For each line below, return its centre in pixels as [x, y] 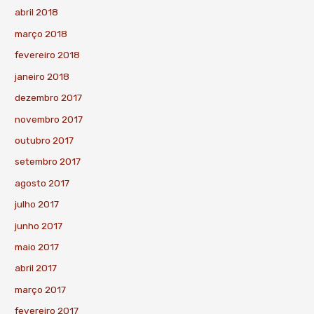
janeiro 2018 [42, 76]
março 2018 [41, 33]
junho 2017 [39, 225]
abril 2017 [36, 268]
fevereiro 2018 [48, 55]
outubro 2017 [45, 140]
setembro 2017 [48, 162]
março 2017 [41, 289]
